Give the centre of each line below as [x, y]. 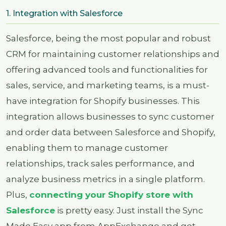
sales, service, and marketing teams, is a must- [108, 86]
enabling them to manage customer [87, 148]
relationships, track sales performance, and [100, 164]
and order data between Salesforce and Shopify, [111, 132]
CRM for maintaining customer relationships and [113, 54]
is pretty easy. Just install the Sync [129, 211]
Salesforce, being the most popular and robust [108, 39]
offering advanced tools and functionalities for [107, 70]
